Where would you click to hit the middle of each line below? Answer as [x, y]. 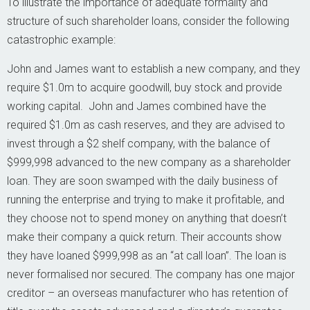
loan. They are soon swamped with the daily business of [142, 181]
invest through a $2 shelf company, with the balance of [138, 144]
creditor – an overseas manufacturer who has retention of [147, 293]
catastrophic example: [61, 40]
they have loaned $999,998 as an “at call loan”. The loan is [147, 256]
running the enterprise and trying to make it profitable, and [146, 200]
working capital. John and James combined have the [137, 106]
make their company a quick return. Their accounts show [144, 237]
